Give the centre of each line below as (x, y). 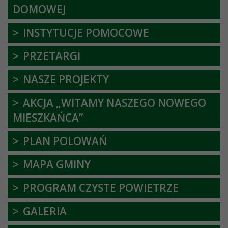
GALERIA (45, 211)
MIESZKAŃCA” (48, 118)
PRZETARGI (52, 56)
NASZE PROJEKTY (66, 80)
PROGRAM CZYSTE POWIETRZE (101, 188)
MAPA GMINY (57, 165)
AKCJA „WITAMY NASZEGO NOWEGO (115, 103)
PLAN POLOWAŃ (65, 141)
